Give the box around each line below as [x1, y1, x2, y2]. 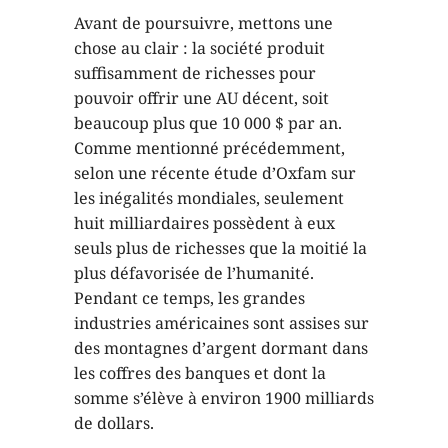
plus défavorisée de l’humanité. [74, 262, 314, 284]
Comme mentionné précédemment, [74, 137, 345, 159]
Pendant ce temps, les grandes [74, 287, 305, 309]
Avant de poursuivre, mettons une [74, 12, 333, 34]
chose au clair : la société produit [74, 37, 325, 59]
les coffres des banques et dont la [74, 362, 326, 384]
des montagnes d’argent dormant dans [74, 337, 368, 359]
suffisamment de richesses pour [74, 62, 316, 84]
